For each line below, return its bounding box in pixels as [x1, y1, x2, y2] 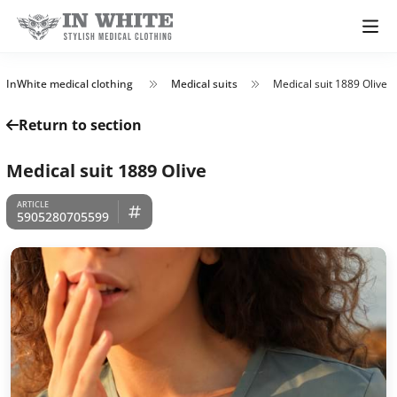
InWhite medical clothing [6, 76, 133, 91]
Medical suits [171, 76, 237, 91]
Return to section [19, 115, 142, 135]
